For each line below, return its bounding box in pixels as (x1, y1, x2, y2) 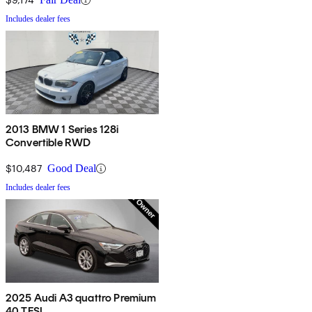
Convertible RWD (6, 136, 91, 150)
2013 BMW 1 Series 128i (6, 123, 119, 136)
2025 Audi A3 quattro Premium (6, 291, 157, 305)
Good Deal (47, 162, 96, 175)
